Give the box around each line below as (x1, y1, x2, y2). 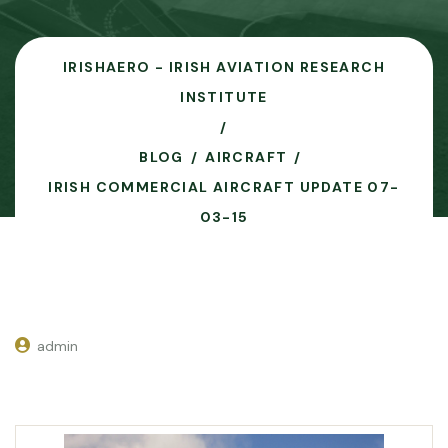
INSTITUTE (180, 88, 268, 106)
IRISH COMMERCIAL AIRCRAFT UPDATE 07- (48, 178, 400, 196)
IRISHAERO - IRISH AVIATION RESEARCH (63, 58, 385, 76)
